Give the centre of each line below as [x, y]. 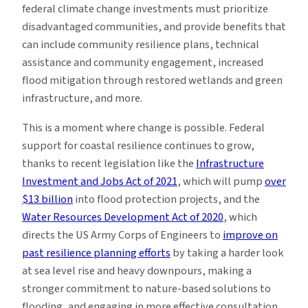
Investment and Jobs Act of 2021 [100, 181]
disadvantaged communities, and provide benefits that [154, 27]
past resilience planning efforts [96, 253]
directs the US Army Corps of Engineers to [122, 235]
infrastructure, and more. [82, 99]
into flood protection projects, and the [166, 199]
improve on [250, 235]
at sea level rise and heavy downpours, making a [137, 271]
